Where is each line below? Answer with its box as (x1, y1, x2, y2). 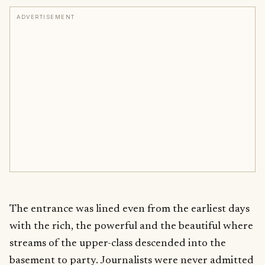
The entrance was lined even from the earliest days (9, 203, 250, 215)
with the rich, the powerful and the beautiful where (9, 221, 253, 232)
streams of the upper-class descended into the (9, 238, 226, 250)
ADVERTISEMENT (17, 14, 75, 21)
